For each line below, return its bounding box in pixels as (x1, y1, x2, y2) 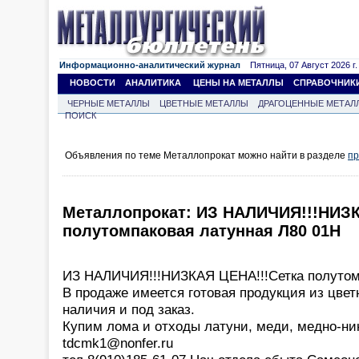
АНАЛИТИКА (125, 78, 181, 87)
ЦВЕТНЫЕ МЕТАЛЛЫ (159, 99, 248, 108)
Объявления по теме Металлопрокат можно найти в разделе (65, 150, 348, 161)
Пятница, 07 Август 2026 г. (240, 60, 357, 70)
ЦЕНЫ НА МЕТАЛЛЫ (193, 78, 284, 87)
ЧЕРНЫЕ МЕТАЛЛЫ (67, 99, 150, 108)
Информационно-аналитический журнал (59, 60, 240, 70)
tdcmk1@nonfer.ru (63, 334, 173, 351)
